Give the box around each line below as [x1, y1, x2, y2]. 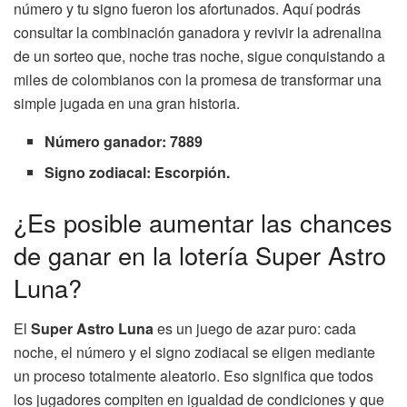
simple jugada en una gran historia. [14, 93, 240, 114]
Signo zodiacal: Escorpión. [45, 162, 231, 184]
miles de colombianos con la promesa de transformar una [14, 69, 382, 91]
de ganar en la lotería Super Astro [14, 237, 386, 273]
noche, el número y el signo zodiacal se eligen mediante [14, 341, 375, 362]
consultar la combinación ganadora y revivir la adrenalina [14, 22, 382, 44]
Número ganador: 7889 [45, 131, 203, 153]
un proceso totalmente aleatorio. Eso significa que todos [14, 364, 373, 386]
